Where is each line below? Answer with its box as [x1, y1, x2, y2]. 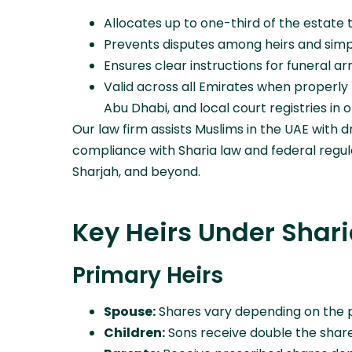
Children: [104, 324, 165, 343]
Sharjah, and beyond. [72, 163, 200, 181]
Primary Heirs [72, 260, 223, 291]
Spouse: [104, 302, 156, 321]
